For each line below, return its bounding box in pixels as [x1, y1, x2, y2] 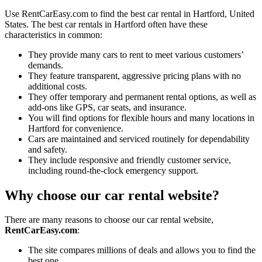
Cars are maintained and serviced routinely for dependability [28, 133, 250, 144]
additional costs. [28, 81, 87, 91]
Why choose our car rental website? [5, 187, 219, 203]
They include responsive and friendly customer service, [28, 154, 231, 165]
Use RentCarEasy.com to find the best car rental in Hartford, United [5, 8, 254, 19]
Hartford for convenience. [28, 123, 123, 133]
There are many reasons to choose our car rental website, [5, 215, 213, 225]
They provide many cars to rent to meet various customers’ [28, 49, 243, 60]
